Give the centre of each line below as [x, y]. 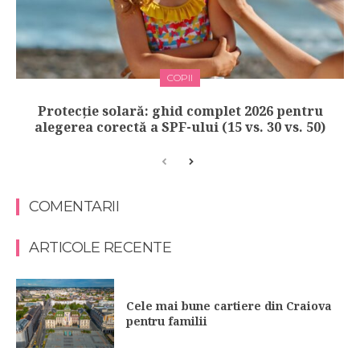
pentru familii [169, 321]
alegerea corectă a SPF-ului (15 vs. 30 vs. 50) [180, 127]
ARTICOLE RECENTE [100, 248]
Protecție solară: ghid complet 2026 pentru [180, 111]
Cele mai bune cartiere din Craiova [229, 306]
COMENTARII [74, 207]
